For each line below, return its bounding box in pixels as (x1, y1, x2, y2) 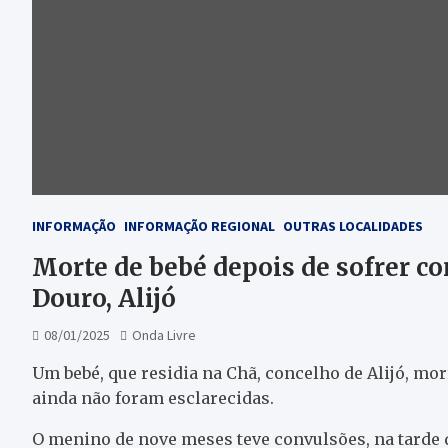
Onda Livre (132, 326, 196, 344)
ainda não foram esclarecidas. (32, 388, 274, 408)
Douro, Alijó (32, 283, 176, 314)
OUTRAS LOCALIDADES (283, 217, 423, 235)
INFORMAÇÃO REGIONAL (124, 217, 275, 235)
